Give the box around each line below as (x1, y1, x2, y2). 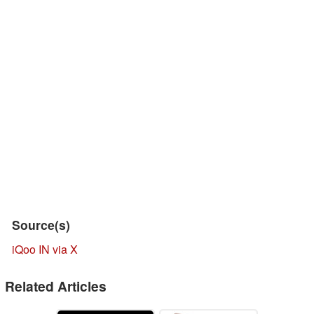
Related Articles (5, 276, 107, 296)
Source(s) (12, 216, 70, 234)
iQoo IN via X (12, 241, 78, 258)
